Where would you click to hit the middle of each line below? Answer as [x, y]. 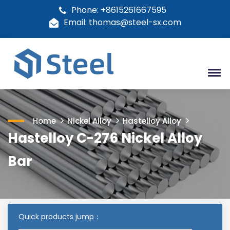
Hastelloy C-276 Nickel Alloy [105, 138]
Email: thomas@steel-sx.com [122, 22]
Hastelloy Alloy [152, 121]
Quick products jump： [60, 217]
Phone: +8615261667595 [119, 10]
